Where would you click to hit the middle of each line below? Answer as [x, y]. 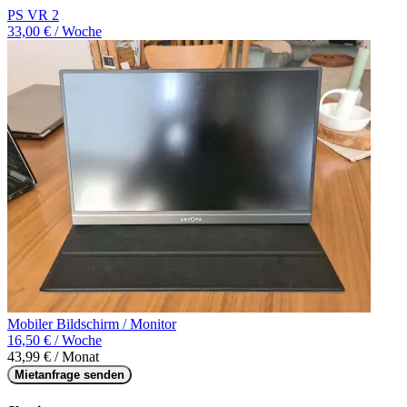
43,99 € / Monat [53, 357]
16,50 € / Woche [55, 341]
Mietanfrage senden [69, 375]
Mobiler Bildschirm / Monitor [92, 324]
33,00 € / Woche [55, 32]
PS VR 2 [33, 15]
